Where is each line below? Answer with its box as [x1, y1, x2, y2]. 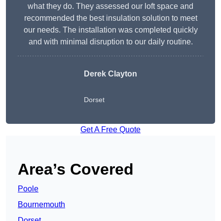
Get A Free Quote [80, 125, 141, 134]
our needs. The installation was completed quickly [23, 26, 198, 35]
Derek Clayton [84, 70, 137, 78]
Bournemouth [18, 200, 65, 209]
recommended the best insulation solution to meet [24, 14, 197, 23]
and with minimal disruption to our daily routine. [28, 37, 193, 46]
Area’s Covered [18, 160, 134, 179]
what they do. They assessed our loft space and [28, 2, 193, 11]
